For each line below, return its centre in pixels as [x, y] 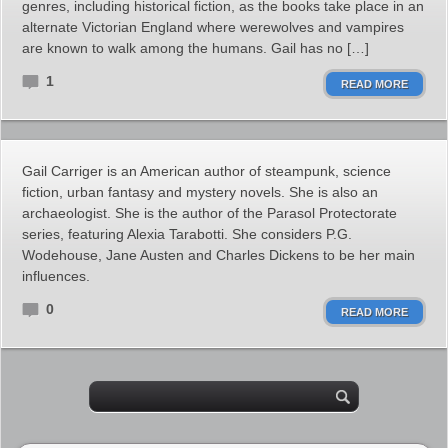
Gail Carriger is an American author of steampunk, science [206, 171]
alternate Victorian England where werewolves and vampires [213, 27]
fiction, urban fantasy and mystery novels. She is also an [200, 192]
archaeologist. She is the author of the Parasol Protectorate [209, 213]
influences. [56, 276]
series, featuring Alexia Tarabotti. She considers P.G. [187, 234]
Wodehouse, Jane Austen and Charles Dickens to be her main [218, 255]
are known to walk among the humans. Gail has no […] [195, 48]
